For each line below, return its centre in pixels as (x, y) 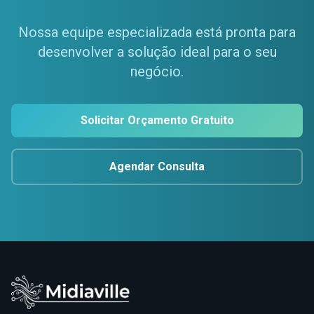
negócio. (157, 71)
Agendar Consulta (157, 166)
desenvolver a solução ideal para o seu (157, 52)
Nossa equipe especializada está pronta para (157, 32)
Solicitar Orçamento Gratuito (157, 120)
